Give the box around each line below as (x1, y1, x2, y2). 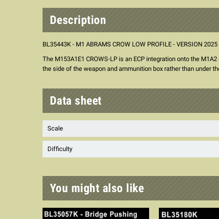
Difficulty (47, 145, 72, 153)
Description (50, 13, 107, 27)
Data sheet (50, 94, 102, 108)
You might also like (50, 181, 144, 196)
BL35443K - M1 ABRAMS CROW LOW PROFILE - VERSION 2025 (43, 41, 218, 48)
